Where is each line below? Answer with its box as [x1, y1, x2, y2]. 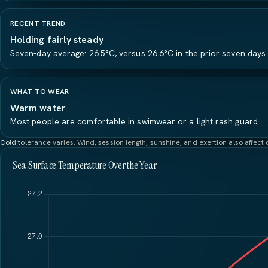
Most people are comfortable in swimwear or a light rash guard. [10, 116, 260, 127]
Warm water [10, 102, 66, 114]
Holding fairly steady [10, 33, 103, 46]
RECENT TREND [10, 19, 66, 28]
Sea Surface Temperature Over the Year [13, 158, 157, 172]
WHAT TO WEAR [10, 87, 69, 96]
